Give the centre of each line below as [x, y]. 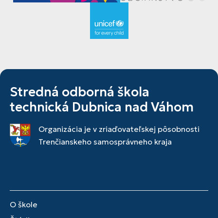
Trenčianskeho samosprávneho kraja [105, 142]
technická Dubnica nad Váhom [102, 107]
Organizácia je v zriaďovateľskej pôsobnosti [119, 129]
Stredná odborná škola [80, 92]
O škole [24, 204]
